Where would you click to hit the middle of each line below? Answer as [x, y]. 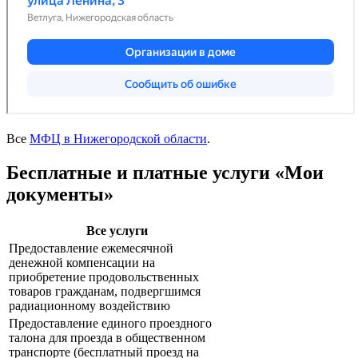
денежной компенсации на [82, 263]
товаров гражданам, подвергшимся [105, 292]
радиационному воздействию [89, 306]
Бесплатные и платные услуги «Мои [165, 173]
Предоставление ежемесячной [91, 249]
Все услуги [117, 231]
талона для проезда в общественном [107, 338]
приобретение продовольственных [104, 277]
